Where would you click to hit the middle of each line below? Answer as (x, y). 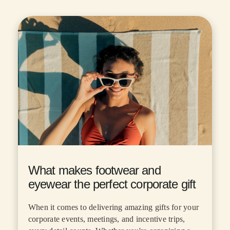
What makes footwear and (94, 170)
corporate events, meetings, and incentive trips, (107, 219)
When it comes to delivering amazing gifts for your (113, 207)
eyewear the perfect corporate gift (112, 184)
